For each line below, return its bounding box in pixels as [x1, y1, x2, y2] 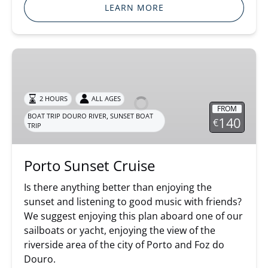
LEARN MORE [104, 2, 164, 14]
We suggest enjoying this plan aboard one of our [24, 209, 243, 223]
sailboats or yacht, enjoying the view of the [24, 224, 215, 237]
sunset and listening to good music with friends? [24, 195, 242, 209]
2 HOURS [39, 94, 68, 103]
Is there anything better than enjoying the [24, 181, 212, 194]
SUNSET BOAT [110, 111, 154, 121]
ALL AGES [91, 94, 121, 103]
